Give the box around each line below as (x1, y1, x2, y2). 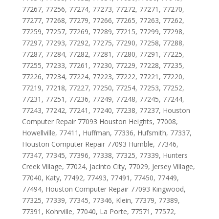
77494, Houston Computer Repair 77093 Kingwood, (22, 184, 186, 194)
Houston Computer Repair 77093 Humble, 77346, (22, 139, 178, 149)
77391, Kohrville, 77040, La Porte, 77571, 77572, (22, 207, 176, 216)
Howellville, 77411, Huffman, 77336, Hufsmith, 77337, (22, 128, 192, 137)
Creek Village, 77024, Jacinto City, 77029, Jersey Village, (22, 162, 195, 171)
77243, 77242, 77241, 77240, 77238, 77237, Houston (22, 106, 190, 115)
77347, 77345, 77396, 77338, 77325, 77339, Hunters (22, 151, 188, 160)
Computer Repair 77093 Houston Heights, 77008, (22, 117, 178, 126)
